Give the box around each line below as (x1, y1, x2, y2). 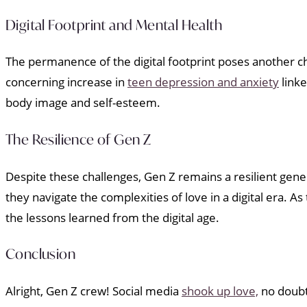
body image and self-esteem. (5, 95, 160, 111)
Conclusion (5, 245, 75, 264)
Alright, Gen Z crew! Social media (5, 282, 182, 299)
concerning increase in (5, 74, 127, 90)
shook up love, (182, 282, 258, 299)
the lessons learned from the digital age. (5, 209, 219, 225)
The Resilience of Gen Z (5, 130, 151, 149)
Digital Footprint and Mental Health (5, 15, 222, 34)
